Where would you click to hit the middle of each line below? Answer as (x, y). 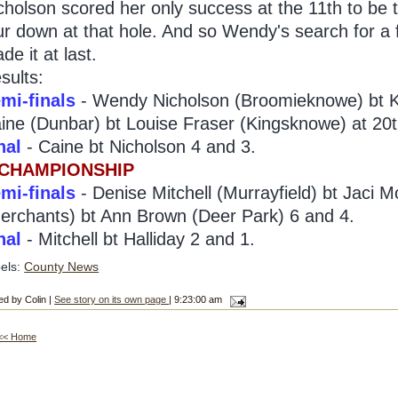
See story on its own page (112, 300)
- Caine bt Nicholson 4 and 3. (139, 147)
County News (62, 267)
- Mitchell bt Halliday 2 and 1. (139, 239)
